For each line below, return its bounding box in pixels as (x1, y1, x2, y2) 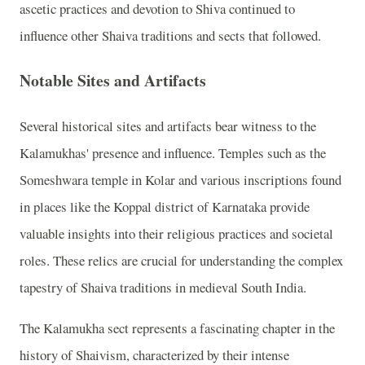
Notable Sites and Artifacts (20, 68, 206, 93)
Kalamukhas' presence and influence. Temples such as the (20, 143, 326, 162)
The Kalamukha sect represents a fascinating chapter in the (20, 318, 335, 337)
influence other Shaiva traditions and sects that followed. (20, 25, 321, 45)
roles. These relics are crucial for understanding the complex (20, 251, 343, 270)
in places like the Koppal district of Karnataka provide (20, 197, 310, 216)
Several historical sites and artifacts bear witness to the (20, 117, 316, 135)
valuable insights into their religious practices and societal (20, 224, 333, 243)
